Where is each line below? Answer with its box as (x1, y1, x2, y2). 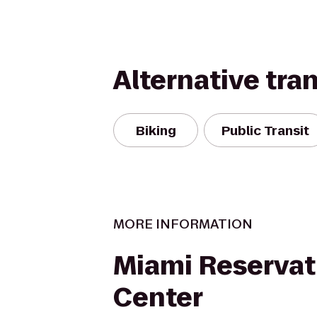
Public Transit (221, 121, 309, 139)
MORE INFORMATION (113, 215, 253, 233)
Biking (135, 121, 176, 139)
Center (113, 279, 203, 316)
